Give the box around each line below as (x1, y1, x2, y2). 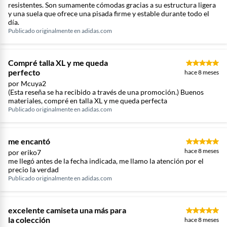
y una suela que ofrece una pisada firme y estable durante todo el (8, 9, 209, 18)
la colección (8, 215, 50, 224)
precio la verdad (8, 165, 59, 174)
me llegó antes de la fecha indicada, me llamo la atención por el (8, 157, 204, 165)
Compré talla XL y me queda (8, 58, 108, 67)
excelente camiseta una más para (8, 205, 126, 215)
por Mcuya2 (8, 79, 46, 88)
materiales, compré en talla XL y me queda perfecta (8, 96, 167, 105)
